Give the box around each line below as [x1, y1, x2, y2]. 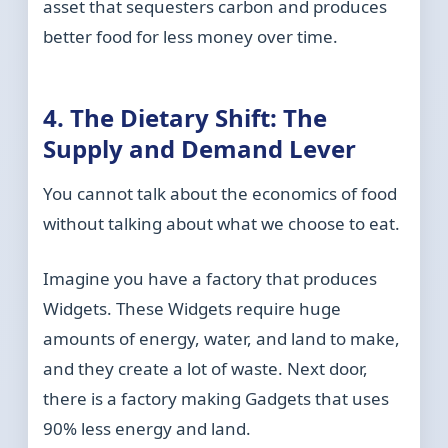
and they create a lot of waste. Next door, [43, 357, 369, 381]
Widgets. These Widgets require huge [43, 297, 342, 321]
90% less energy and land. [43, 417, 252, 441]
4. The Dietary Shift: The [43, 101, 328, 135]
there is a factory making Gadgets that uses [43, 387, 390, 411]
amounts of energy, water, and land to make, [43, 327, 401, 351]
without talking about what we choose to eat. [43, 212, 401, 236]
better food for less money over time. [43, 25, 339, 49]
